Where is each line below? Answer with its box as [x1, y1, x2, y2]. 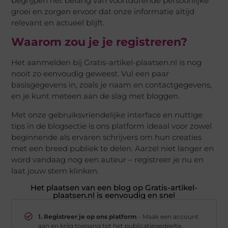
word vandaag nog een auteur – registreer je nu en [11, 154, 204, 164]
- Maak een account [137, 212, 199, 220]
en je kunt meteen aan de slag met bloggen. [11, 91, 180, 101]
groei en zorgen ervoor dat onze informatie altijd [11, 6, 195, 16]
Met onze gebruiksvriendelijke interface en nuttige [11, 109, 203, 120]
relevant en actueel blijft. [11, 17, 105, 27]
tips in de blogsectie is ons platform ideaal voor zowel [11, 121, 212, 131]
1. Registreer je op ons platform [38, 212, 137, 220]
